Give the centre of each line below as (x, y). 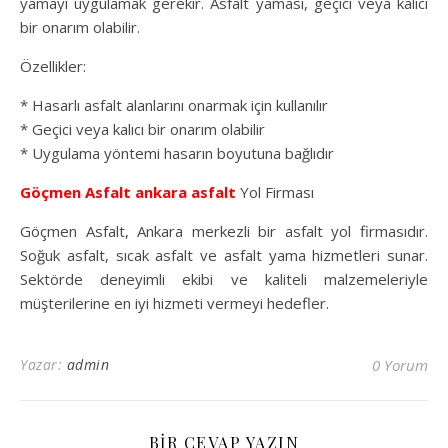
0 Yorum (400, 365)
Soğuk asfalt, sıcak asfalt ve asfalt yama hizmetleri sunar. (224, 255)
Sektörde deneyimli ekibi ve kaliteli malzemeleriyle (224, 279)
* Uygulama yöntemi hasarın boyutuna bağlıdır (177, 153)
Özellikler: (53, 66)
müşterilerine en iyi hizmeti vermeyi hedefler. (174, 303)
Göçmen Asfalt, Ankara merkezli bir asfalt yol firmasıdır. (224, 231)
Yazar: (43, 365)
